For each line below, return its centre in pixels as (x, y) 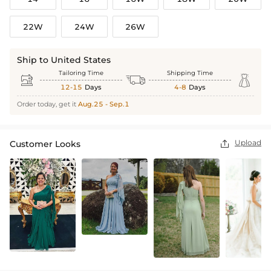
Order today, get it (47, 104)
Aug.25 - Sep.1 (104, 104)
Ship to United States (64, 60)
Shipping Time (190, 73)
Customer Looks (45, 144)
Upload (248, 143)
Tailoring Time (81, 73)
